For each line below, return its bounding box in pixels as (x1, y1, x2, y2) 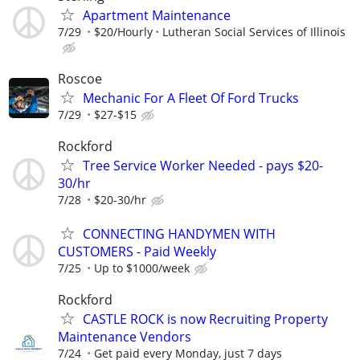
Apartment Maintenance (83, 6, 231, 25)
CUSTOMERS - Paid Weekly (58, 242, 216, 260)
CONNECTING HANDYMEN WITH (83, 224, 276, 243)
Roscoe (58, 70, 102, 88)
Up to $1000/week (94, 260, 190, 276)
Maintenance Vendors (58, 327, 191, 346)
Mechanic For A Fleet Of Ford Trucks (83, 89, 299, 108)
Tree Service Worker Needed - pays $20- (83, 157, 323, 175)
